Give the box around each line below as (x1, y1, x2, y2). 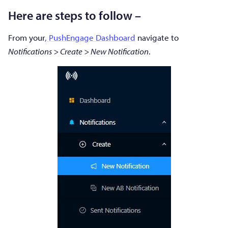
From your (8, 32, 45, 43)
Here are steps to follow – (8, 7, 146, 23)
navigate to (135, 32, 179, 43)
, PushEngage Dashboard (45, 32, 135, 43)
